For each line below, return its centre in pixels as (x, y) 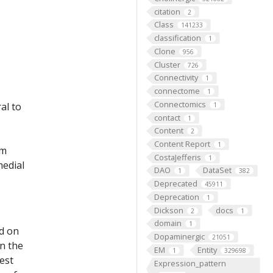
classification (177, 38)
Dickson (168, 210)
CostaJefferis (177, 157)
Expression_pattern (190, 263)
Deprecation (176, 197)
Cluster (167, 64)
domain (168, 223)
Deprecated (175, 184)
